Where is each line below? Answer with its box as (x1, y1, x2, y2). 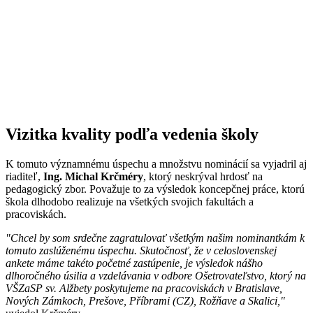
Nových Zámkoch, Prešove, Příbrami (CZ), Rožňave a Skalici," (6, 295, 285, 307)
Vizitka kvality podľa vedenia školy (6, 125, 259, 144)
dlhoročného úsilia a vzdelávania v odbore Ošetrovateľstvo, (6, 270, 270, 282)
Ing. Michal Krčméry (43, 170, 143, 183)
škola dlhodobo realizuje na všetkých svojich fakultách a (6, 196, 254, 208)
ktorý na (270, 270, 306, 282)
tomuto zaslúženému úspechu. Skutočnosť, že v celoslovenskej (6, 245, 277, 257)
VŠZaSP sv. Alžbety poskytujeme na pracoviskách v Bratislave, (6, 282, 282, 295)
